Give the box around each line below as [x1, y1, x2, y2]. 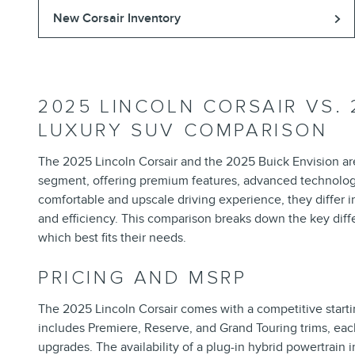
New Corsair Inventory [52, 10, 181, 27]
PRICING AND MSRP [38, 266, 247, 290]
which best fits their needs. [38, 230, 186, 246]
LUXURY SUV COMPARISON [38, 119, 328, 143]
